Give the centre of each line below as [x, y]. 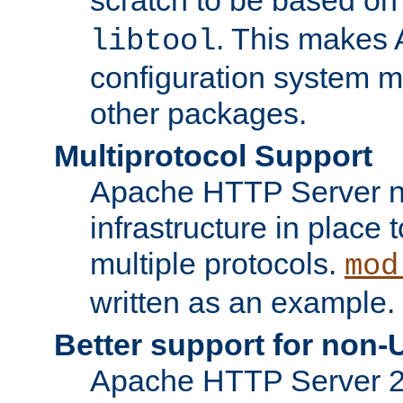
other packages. [198, 113]
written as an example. [242, 302]
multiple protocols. [217, 263]
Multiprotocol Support [213, 155]
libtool [153, 41]
